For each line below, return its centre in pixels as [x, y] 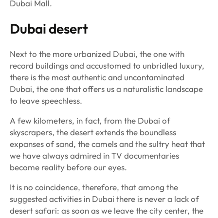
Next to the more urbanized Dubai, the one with [97, 54]
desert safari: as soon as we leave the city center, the [107, 211]
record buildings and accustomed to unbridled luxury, [107, 66]
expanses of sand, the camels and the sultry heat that [107, 144]
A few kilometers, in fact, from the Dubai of [90, 121]
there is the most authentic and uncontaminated [97, 77]
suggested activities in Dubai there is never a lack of [104, 199]
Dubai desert [49, 29]
